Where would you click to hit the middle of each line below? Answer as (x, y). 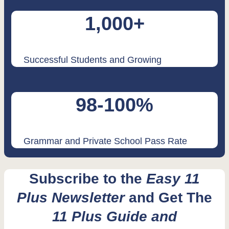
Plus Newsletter (73, 198)
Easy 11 (173, 179)
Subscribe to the (88, 179)
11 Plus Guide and (114, 217)
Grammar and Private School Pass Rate (105, 141)
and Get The (170, 198)
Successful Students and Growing (93, 60)
